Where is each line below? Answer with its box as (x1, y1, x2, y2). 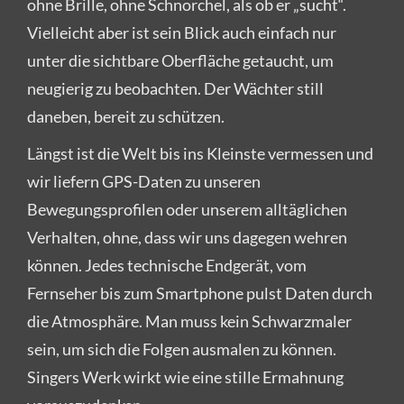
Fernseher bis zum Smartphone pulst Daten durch (27, 282, 372, 303)
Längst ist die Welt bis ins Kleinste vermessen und (27, 142, 373, 163)
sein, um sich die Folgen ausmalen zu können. (27, 338, 336, 359)
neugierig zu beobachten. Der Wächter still (27, 78, 324, 98)
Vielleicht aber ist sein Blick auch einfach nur (27, 22, 336, 42)
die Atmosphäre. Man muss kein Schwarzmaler (27, 310, 352, 331)
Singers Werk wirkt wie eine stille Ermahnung (27, 366, 344, 387)
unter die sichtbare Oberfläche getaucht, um (27, 50, 334, 70)
